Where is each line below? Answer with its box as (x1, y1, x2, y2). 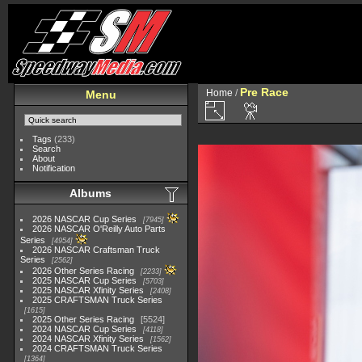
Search (32, 144, 61, 154)
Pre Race (240, 86, 288, 99)
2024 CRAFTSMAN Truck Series (32, 343, 163, 353)
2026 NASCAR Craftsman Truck (32, 245, 161, 255)
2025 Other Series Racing (32, 314, 135, 324)
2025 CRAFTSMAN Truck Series (32, 295, 163, 305)
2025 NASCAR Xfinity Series (32, 285, 145, 295)
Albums (69, 187, 112, 200)
